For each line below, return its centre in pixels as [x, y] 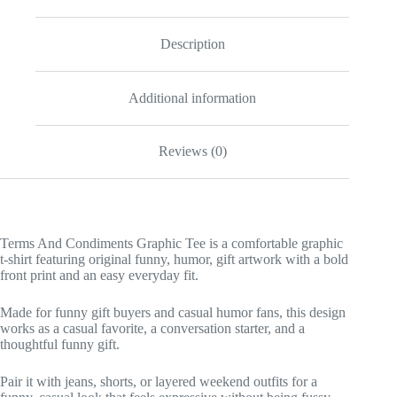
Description [192, 44]
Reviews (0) [192, 152]
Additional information [193, 97]
